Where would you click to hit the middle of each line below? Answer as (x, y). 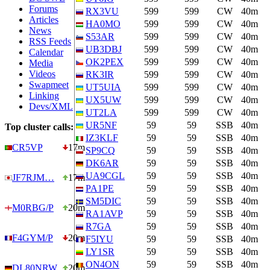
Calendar (46, 52)
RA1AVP (104, 214)
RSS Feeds (50, 41)
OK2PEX (105, 62)
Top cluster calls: (39, 127)
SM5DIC (103, 201)
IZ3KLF (102, 138)
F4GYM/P (33, 238)
